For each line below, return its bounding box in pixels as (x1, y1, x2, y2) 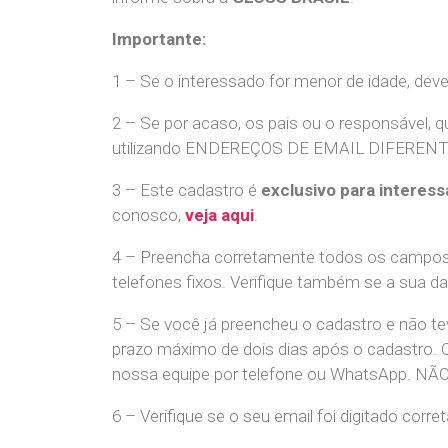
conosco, (112, 205, 185, 225)
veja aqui (185, 205, 254, 225)
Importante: (112, 29, 206, 49)
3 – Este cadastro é (112, 180, 261, 200)
